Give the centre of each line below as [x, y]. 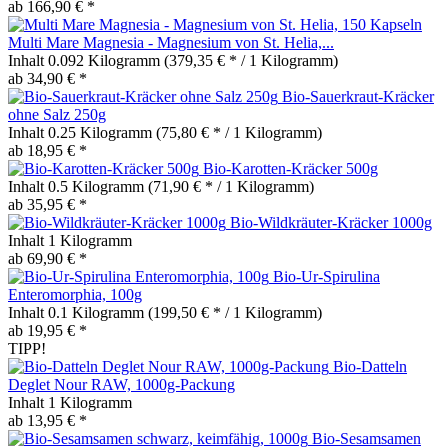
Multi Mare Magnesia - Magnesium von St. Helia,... [171, 42]
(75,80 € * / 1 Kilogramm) [239, 132]
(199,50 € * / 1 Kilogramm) [235, 312]
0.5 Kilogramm [98, 186]
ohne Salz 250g [57, 114]
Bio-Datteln [370, 366]
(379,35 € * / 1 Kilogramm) [251, 60]
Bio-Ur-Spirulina [326, 276]
